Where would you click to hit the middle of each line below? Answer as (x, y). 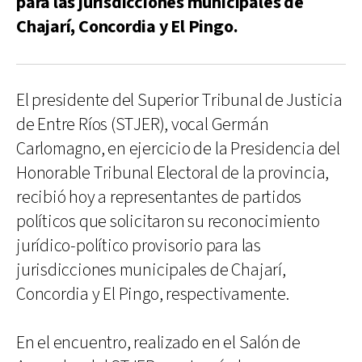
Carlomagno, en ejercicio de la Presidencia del (178, 149)
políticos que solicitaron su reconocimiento (168, 221)
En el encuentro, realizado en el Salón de (158, 343)
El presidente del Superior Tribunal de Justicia (179, 100)
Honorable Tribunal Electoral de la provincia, (173, 173)
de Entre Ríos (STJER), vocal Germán (143, 124)
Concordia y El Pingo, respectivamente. (153, 294)
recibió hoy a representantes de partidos (159, 197)
